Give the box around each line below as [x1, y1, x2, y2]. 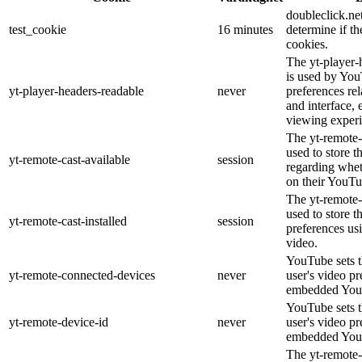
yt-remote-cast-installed [9, 214, 127, 229]
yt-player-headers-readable [9, 84, 144, 99]
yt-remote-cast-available [9, 153, 130, 167]
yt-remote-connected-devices [9, 268, 155, 283]
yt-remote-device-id [9, 315, 108, 330]
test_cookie [9, 23, 66, 37]
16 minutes [217, 23, 273, 37]
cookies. [286, 37, 328, 52]
